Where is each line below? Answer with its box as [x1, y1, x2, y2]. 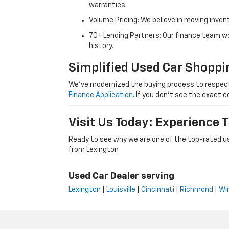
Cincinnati [141, 186, 175, 193]
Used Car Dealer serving [68, 171, 175, 181]
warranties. [89, 1, 127, 9]
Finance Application [68, 91, 133, 99]
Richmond [180, 186, 214, 193]
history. [89, 42, 114, 50]
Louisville [106, 186, 136, 193]
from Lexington [68, 146, 119, 153]
